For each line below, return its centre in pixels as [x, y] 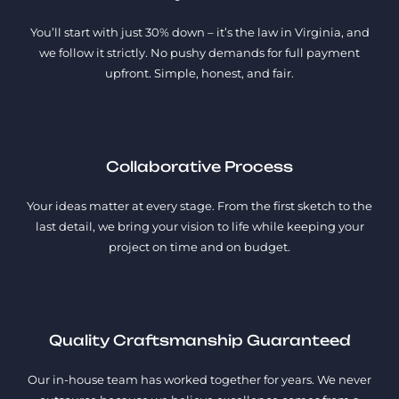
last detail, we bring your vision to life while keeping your [199, 227]
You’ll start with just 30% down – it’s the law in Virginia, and [199, 33]
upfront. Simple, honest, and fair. [199, 73]
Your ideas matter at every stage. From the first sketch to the [199, 206]
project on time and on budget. [199, 247]
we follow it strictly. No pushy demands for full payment [199, 53]
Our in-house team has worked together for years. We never [199, 380]
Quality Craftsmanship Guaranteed [199, 341]
